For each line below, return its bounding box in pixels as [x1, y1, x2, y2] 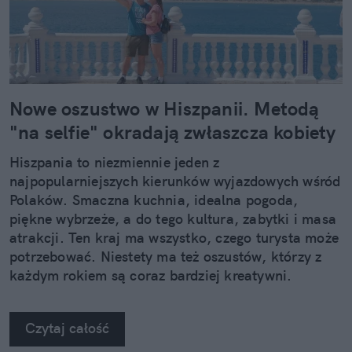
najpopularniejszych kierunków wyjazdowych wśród [9, 172, 341, 191]
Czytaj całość [25, 319, 109, 338]
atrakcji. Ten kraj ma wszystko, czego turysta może [9, 229, 339, 247]
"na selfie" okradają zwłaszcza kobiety [9, 120, 336, 145]
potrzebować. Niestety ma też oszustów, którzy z [9, 247, 322, 266]
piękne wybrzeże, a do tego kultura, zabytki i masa [9, 210, 337, 229]
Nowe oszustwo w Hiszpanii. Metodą [9, 97, 320, 121]
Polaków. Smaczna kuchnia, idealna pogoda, [9, 191, 299, 210]
